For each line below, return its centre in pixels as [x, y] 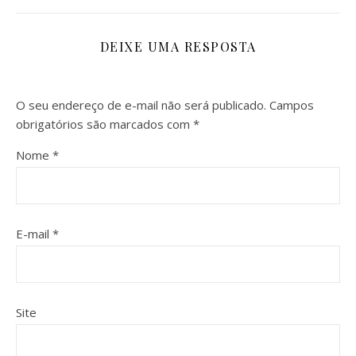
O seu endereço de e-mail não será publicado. [141, 104]
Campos [290, 104]
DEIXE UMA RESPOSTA [178, 46]
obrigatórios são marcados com [104, 124]
